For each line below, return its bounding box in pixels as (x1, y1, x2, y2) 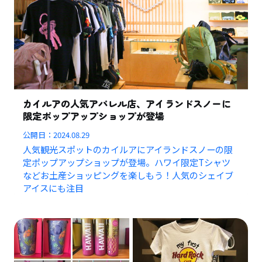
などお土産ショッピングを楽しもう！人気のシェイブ (23, 168, 234, 182)
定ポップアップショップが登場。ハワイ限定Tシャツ (23, 156, 231, 169)
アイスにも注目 (23, 181, 84, 195)
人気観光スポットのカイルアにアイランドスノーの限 (23, 143, 233, 156)
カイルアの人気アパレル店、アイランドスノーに (23, 96, 231, 111)
